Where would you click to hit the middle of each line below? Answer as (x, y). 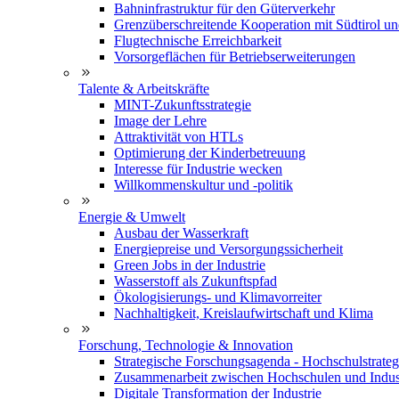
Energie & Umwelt (132, 217)
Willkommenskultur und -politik (204, 185)
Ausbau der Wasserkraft (181, 233)
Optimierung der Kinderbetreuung (210, 153)
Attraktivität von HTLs (179, 137)
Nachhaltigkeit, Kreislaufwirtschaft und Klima (244, 313)
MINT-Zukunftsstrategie (183, 105)
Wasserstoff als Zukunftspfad (195, 281)
